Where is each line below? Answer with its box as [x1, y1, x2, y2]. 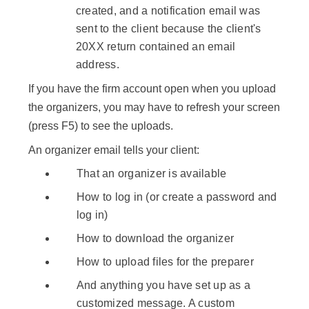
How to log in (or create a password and [76, 191, 277, 203]
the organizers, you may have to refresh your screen [28, 101, 280, 114]
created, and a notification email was [75, 5, 261, 17]
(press [28, 120, 59, 132]
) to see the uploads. [74, 120, 173, 132]
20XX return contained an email [75, 41, 236, 53]
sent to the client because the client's [75, 23, 261, 35]
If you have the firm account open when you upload [28, 83, 276, 95]
